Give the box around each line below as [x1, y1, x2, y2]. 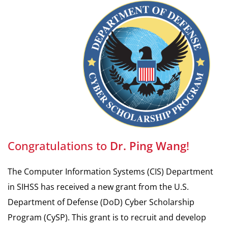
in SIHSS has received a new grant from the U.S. [8, 181, 189, 192]
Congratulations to [8, 137, 110, 153]
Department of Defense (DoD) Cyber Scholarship [8, 196, 194, 208]
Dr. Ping [110, 137, 156, 153]
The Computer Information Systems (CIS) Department [8, 165, 213, 177]
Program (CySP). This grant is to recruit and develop [8, 211, 206, 223]
